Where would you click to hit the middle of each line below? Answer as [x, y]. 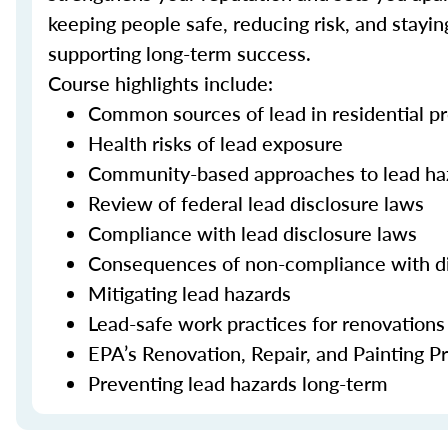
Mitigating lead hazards [189, 293]
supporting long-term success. [179, 53]
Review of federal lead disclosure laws [256, 203]
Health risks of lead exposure [215, 143]
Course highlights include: [160, 83]
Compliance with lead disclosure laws [252, 233]
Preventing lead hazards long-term [238, 383]
